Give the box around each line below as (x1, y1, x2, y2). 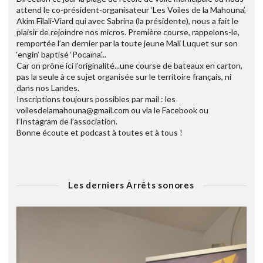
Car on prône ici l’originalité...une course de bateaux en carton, (16, 60, 242, 71)
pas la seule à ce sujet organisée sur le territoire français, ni (16, 72, 231, 82)
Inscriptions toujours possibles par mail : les (16, 94, 176, 104)
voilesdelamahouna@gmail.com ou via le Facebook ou (16, 105, 208, 116)
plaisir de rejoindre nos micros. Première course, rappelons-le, (16, 27, 240, 38)
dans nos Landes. (16, 83, 79, 93)
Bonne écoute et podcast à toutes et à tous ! (16, 127, 183, 138)
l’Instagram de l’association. (16, 116, 117, 127)
